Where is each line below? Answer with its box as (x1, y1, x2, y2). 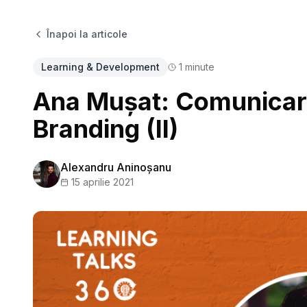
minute (182, 61, 214, 73)
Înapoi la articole (47, 28, 127, 40)
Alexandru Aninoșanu (60, 160, 171, 174)
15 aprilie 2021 (71, 176, 134, 188)
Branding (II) (33, 114, 178, 144)
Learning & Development (41, 61, 160, 73)
